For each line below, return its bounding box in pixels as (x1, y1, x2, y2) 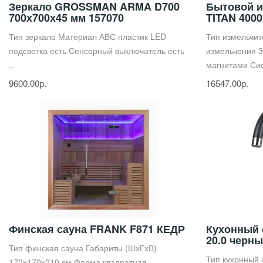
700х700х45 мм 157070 (9, 9, 124, 25)
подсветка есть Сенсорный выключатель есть (9, 44, 184, 56)
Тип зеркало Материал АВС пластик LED (9, 30, 166, 42)
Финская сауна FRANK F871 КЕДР (9, 221, 185, 237)
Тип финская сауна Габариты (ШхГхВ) (9, 241, 157, 254)
